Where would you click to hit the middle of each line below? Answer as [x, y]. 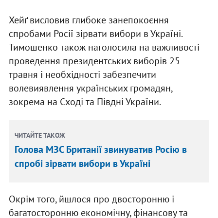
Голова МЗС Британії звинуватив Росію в [101, 150]
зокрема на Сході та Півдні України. [85, 102]
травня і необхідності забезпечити [82, 75]
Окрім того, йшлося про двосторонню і [91, 199]
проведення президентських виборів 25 [94, 61]
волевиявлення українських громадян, [90, 88]
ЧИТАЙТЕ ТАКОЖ [40, 136]
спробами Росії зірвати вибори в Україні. [95, 34]
